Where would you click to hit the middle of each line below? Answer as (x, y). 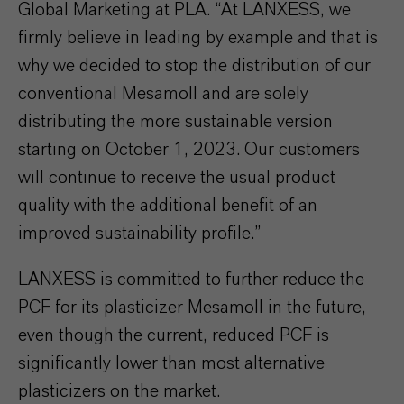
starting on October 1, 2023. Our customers (189, 150)
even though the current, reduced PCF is (174, 335)
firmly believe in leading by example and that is (198, 38)
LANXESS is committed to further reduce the (191, 280)
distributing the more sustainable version (175, 122)
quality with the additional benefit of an (168, 206)
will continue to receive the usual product (177, 178)
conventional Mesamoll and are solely (163, 94)
